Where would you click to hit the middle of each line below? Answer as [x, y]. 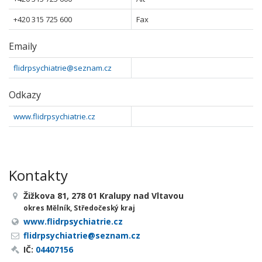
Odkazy [25, 95]
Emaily [23, 46]
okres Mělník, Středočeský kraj [79, 208]
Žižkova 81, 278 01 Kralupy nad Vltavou [104, 196]
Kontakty [38, 175]
